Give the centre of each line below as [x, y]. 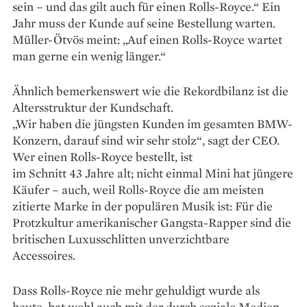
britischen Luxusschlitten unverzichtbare [121, 239]
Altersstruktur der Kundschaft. [93, 108]
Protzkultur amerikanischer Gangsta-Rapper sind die [152, 223]
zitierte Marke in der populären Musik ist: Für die [143, 206]
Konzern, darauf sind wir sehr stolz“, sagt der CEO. [146, 140]
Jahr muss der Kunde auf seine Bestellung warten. [144, 23]
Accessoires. [44, 256]
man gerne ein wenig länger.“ [89, 56]
